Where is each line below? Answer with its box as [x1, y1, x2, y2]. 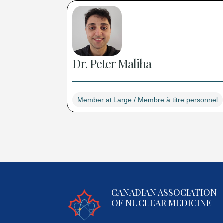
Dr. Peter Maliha [72, 55, 152, 72]
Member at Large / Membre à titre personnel [77, 96, 218, 104]
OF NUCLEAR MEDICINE [111, 197, 212, 209]
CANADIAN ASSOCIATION [111, 186, 217, 199]
